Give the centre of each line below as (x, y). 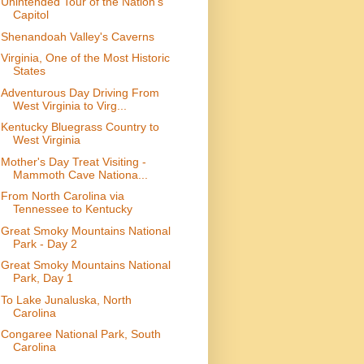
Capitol (30, 15)
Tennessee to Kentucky (72, 209)
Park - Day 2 (45, 243)
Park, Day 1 (43, 278)
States (29, 71)
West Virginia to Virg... (69, 105)
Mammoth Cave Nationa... (80, 174)
